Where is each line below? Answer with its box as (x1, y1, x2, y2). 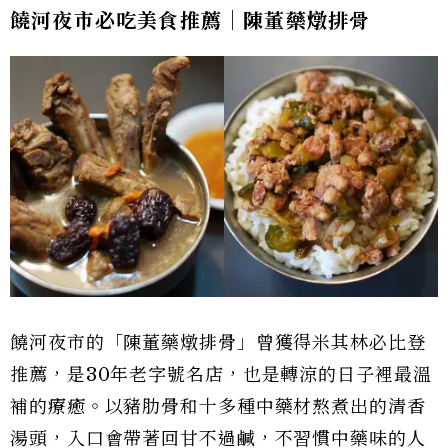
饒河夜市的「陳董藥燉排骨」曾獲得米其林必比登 (10, 332, 426, 354)
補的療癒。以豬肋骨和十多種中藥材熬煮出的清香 (10, 396, 426, 418)
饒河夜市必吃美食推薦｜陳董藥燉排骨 (10, 9, 371, 34)
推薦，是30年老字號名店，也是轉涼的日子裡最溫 (10, 364, 432, 386)
